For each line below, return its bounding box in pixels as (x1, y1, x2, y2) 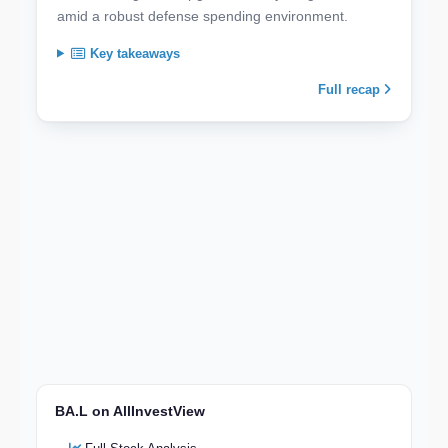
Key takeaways (85, 45, 180, 61)
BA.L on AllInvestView (55, 403, 205, 420)
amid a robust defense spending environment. (57, 7, 348, 24)
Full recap (318, 81, 384, 97)
